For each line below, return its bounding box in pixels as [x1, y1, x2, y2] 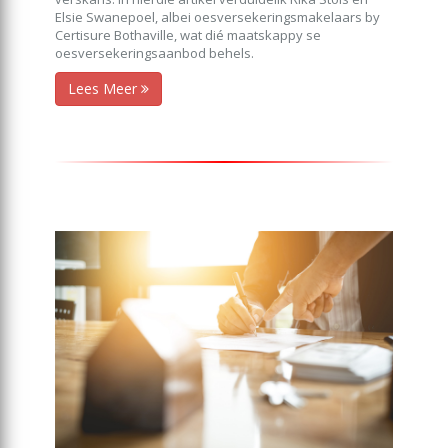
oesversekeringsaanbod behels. [55, 43, 254, 62]
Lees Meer [68, 78, 141, 98]
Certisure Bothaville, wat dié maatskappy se [55, 25, 321, 44]
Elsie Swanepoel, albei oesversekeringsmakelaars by [55, 7, 380, 26]
